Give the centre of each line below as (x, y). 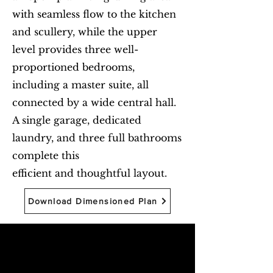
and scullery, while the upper (85, 32)
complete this (46, 155)
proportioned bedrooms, (73, 67)
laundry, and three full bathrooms (97, 138)
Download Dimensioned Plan (93, 201)
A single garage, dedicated (77, 120)
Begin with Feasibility (74, 243)
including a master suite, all (80, 85)
